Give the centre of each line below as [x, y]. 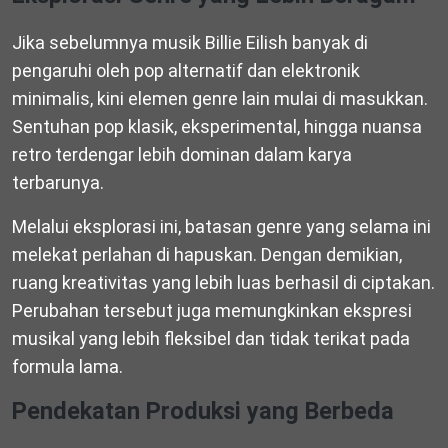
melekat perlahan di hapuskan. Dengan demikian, [207, 254]
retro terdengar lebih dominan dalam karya [182, 154]
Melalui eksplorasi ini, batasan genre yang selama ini [221, 226]
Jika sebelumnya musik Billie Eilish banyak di [190, 42]
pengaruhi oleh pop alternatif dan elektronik [186, 70]
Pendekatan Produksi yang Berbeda [203, 410]
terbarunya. [58, 182]
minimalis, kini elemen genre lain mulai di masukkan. [220, 98]
